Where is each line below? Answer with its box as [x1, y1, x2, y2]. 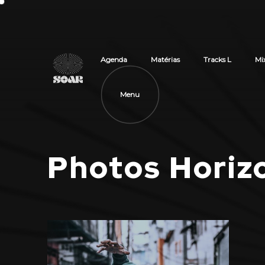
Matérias [150, 55, 180, 64]
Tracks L [203, 55, 231, 64]
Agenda [100, 55, 127, 64]
